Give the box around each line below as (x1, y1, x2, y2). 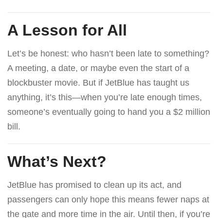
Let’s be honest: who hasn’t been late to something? (7, 48, 209, 58)
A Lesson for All (7, 21, 127, 39)
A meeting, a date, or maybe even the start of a (7, 63, 189, 73)
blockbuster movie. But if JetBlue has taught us (7, 77, 189, 88)
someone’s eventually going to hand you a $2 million (7, 107, 210, 117)
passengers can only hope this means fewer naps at (7, 194, 209, 204)
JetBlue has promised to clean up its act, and (7, 180, 182, 190)
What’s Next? (7, 152, 107, 170)
